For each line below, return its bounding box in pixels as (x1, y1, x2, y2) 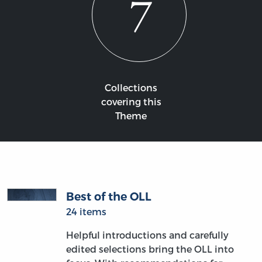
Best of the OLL (65, 189, 151, 204)
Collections (105, 82, 157, 94)
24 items (65, 206, 106, 218)
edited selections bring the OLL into (65, 243, 234, 255)
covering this (101, 96, 161, 108)
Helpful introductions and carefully (65, 229, 229, 241)
